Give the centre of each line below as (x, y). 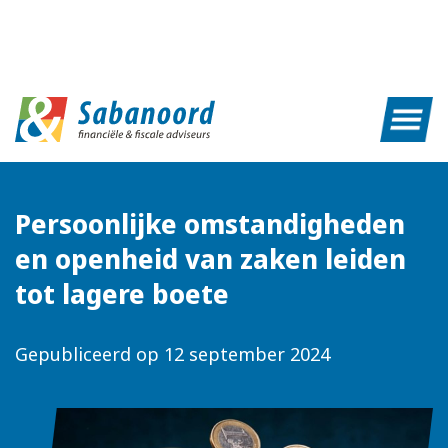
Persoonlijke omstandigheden (210, 223)
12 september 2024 (247, 353)
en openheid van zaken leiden (210, 258)
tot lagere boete (122, 293)
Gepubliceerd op (87, 353)
